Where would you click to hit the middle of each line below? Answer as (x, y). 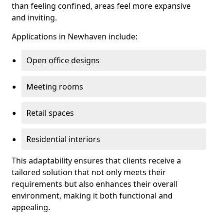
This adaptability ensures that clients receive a (96, 161)
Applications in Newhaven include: (74, 36)
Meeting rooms (55, 87)
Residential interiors (63, 139)
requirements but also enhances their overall (95, 184)
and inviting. (34, 18)
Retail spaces (50, 113)
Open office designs (63, 60)
